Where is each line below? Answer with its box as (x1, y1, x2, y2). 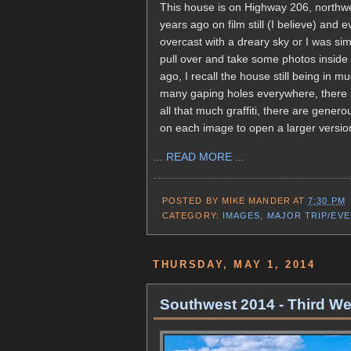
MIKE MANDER (221, 196, 291, 206)
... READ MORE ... (154, 150, 244, 164)
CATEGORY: (162, 211, 223, 221)
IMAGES (222, 211, 261, 221)
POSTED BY (162, 196, 222, 206)
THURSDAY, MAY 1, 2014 (153, 259, 316, 271)
